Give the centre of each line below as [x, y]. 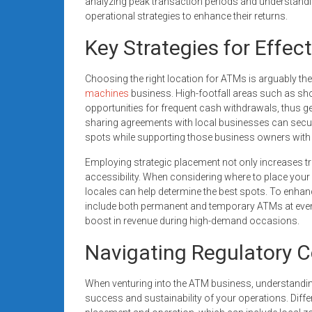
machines [107, 93]
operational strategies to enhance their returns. [186, 16]
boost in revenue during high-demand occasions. [192, 220]
